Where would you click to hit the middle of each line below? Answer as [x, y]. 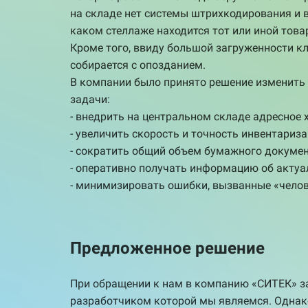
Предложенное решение [167, 249]
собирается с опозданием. [138, 65]
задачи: [90, 100]
